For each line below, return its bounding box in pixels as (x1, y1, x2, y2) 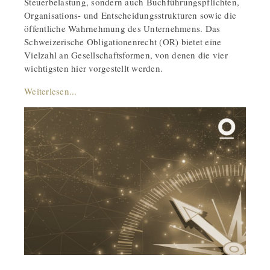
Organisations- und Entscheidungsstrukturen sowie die (24, 8, 236, 21)
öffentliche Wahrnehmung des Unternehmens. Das (24, 22, 221, 34)
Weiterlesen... (24, 84, 77, 97)
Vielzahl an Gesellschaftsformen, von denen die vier (24, 48, 228, 61)
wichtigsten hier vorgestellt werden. (24, 61, 163, 74)
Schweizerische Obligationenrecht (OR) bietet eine (24, 35, 222, 48)
